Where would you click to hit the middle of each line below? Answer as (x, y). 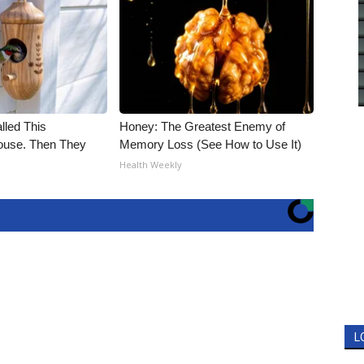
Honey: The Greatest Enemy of (203, 126)
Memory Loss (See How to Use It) (211, 144)
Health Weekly (151, 164)
